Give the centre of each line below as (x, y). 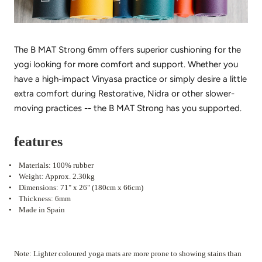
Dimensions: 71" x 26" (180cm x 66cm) (81, 187)
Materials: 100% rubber (56, 165)
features (38, 141)
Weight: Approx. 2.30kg (57, 176)
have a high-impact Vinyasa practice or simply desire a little (130, 79)
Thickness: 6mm (45, 198)
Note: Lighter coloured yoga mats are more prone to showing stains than (128, 253)
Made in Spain (42, 209)
